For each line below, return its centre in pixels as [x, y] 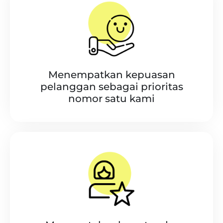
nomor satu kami [111, 98]
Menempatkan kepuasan [111, 74]
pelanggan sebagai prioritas [111, 86]
